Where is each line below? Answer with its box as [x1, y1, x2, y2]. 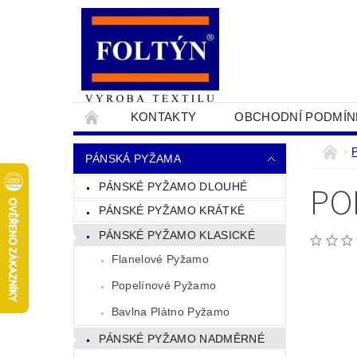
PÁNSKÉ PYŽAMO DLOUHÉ [98, 179, 248, 193]
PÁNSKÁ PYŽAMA [84, 152, 181, 165]
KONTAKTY [130, 110, 197, 124]
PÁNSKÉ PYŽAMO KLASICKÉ [98, 228, 255, 241]
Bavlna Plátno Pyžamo [111, 304, 230, 318]
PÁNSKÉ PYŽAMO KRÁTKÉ [98, 204, 245, 218]
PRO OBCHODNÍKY [92, 139, 207, 152]
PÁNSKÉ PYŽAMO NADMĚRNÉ [98, 331, 265, 345]
